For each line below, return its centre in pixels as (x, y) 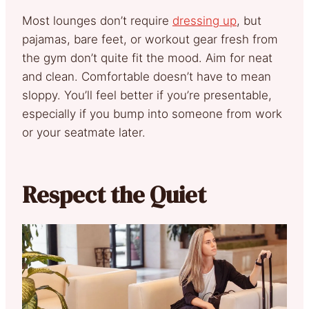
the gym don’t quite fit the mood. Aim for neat (147, 58)
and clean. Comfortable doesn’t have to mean (147, 77)
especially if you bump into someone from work (152, 114)
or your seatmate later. (84, 133)
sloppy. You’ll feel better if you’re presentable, (147, 96)
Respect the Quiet (114, 195)
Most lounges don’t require (97, 21)
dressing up (205, 21)
